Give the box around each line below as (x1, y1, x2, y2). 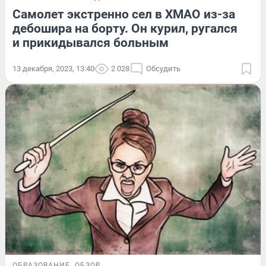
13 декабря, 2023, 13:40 (12, 64, 94, 74)
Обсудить (146, 64, 180, 74)
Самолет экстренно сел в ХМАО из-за (12, 7, 235, 22)
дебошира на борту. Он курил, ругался (12, 21, 237, 36)
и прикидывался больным (12, 36, 169, 50)
